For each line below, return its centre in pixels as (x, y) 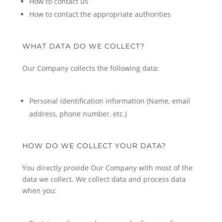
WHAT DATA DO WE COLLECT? (83, 46)
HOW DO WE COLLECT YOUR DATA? (94, 146)
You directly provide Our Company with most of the (107, 168)
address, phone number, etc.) (78, 114)
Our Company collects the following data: (90, 68)
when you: (39, 191)
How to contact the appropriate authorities (100, 14)
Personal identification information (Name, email (110, 101)
